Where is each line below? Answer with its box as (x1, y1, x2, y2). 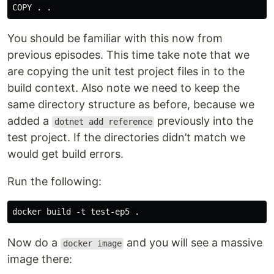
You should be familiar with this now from (7, 32, 223, 45)
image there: (7, 253, 72, 266)
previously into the (154, 114, 254, 128)
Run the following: (7, 175, 102, 188)
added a (7, 114, 52, 128)
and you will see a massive (124, 236, 263, 250)
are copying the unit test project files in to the (7, 65, 245, 78)
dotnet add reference (54, 117, 152, 127)
